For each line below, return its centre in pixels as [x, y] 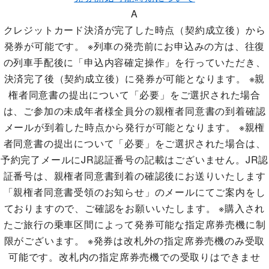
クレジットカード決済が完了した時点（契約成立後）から [134, 30]
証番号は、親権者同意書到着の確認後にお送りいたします [134, 176]
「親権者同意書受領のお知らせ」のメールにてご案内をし [134, 192]
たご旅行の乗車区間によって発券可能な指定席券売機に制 [134, 224]
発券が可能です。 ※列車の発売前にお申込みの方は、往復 [134, 46]
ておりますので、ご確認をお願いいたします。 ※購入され [134, 208]
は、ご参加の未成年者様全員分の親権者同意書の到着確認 [134, 111]
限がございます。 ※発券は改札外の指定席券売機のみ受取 [134, 240]
